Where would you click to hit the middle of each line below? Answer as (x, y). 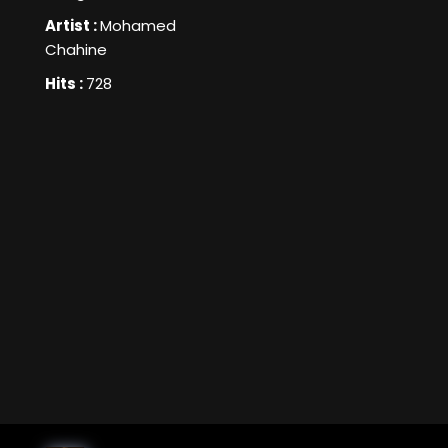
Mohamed (138, 26)
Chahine (76, 50)
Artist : (72, 26)
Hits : (65, 84)
